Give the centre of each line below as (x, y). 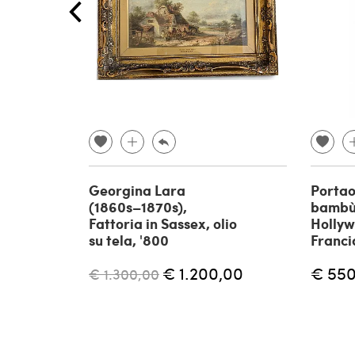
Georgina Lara (137, 191)
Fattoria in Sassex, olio (163, 224)
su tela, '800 (129, 240)
